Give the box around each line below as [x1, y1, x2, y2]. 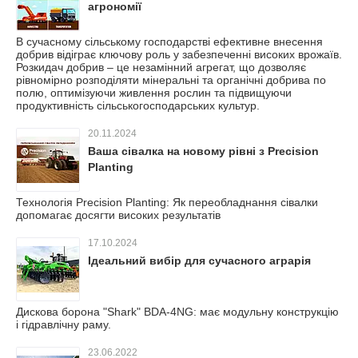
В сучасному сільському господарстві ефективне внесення [16, 35, 323, 48]
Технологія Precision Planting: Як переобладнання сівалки [16, 196, 318, 209]
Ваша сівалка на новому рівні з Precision [88, 145, 319, 157]
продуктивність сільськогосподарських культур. [16, 99, 260, 112]
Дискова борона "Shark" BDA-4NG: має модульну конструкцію [16, 305, 339, 318]
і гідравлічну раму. [16, 318, 111, 331]
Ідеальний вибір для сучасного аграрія [88, 254, 311, 267]
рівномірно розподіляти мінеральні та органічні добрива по [16, 74, 326, 86]
